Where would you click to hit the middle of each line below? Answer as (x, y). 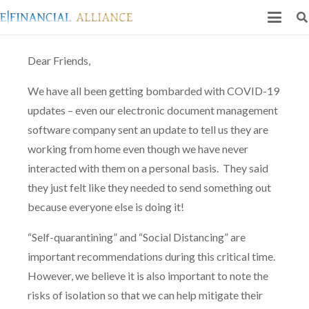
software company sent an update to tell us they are (148, 129)
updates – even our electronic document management (153, 110)
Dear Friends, (59, 60)
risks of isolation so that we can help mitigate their (145, 295)
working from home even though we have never (138, 149)
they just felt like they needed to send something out (149, 187)
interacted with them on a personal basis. (123, 168)
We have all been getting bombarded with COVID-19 (153, 91)
